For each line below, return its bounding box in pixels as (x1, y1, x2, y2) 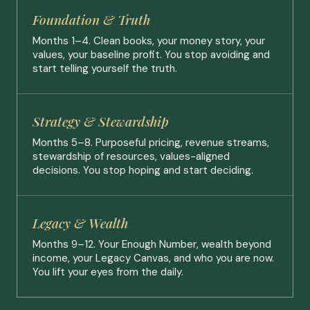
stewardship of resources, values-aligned (33, 149, 230, 163)
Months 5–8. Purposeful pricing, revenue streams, (33, 136, 269, 149)
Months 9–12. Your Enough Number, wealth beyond (33, 237, 271, 251)
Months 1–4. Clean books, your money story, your (33, 34, 265, 48)
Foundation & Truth (33, 10, 150, 28)
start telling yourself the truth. (33, 62, 177, 75)
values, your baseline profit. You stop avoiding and (33, 48, 270, 62)
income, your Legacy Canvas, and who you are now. (33, 251, 274, 265)
